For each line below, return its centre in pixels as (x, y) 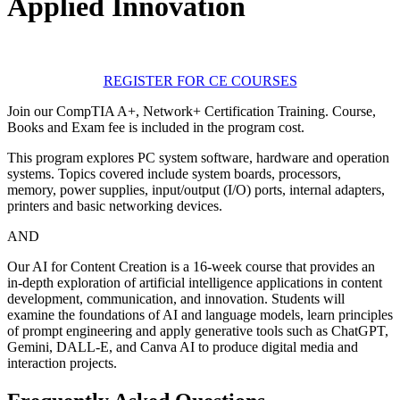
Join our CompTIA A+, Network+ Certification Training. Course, (192, 111)
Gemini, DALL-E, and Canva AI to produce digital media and (183, 346)
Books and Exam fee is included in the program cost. (158, 127)
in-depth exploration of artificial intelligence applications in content (195, 282)
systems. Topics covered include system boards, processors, (174, 173)
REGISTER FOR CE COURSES (200, 80)
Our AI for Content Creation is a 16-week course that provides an (191, 266)
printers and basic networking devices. (115, 205)
